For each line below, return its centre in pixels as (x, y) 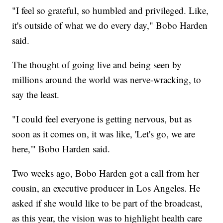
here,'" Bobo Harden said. (61, 148)
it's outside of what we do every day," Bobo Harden (110, 25)
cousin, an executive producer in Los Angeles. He (106, 188)
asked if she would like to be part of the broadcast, (108, 203)
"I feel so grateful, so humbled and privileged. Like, (111, 10)
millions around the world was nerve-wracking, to (107, 79)
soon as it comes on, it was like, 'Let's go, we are (104, 133)
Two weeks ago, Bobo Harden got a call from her (106, 173)
